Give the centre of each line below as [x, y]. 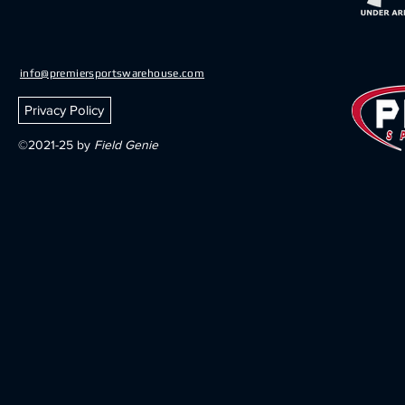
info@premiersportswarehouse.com [112, 73]
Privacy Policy [65, 110]
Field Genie [126, 145]
